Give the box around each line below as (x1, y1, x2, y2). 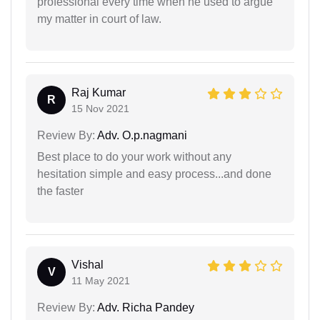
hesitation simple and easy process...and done (37, 167, 271, 180)
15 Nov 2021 (71, 102, 129, 114)
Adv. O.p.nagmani (95, 129, 187, 141)
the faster (37, 184, 84, 197)
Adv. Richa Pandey (95, 301, 194, 314)
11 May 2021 (71, 274, 130, 286)
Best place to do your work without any (37, 150, 231, 163)
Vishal (71, 258, 104, 271)
